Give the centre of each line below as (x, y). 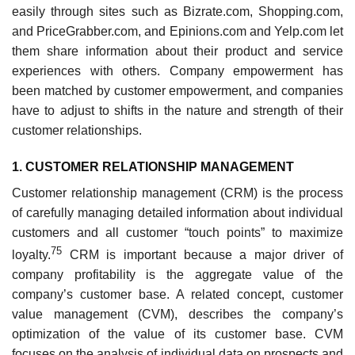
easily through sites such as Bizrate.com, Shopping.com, (177, 11)
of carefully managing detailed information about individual (177, 212)
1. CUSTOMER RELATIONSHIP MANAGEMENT (153, 166)
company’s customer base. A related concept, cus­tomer (177, 295)
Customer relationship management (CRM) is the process (177, 193)
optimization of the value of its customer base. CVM (177, 334)
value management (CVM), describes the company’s (177, 315)
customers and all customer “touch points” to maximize (177, 232)
